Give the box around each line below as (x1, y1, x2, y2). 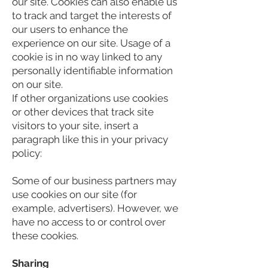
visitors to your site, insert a (12, 120, 138, 132)
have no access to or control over (12, 216, 166, 229)
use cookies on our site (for (12, 188, 137, 201)
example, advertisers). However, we (12, 202, 178, 215)
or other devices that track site (12, 106, 154, 118)
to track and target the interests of (12, 10, 172, 22)
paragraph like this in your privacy (12, 133, 168, 146)
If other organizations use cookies (12, 92, 168, 105)
